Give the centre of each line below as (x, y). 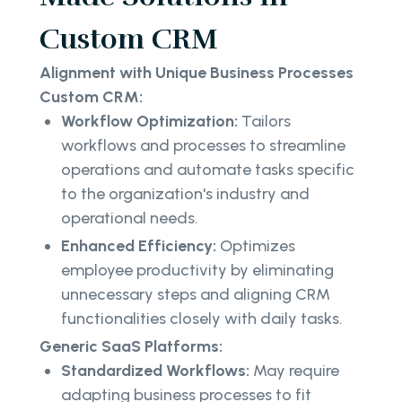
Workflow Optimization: (151, 122)
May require (294, 371)
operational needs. (130, 218)
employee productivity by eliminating (197, 271)
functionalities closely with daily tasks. (202, 319)
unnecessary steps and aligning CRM (196, 295)
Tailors (266, 122)
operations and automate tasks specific (208, 170)
